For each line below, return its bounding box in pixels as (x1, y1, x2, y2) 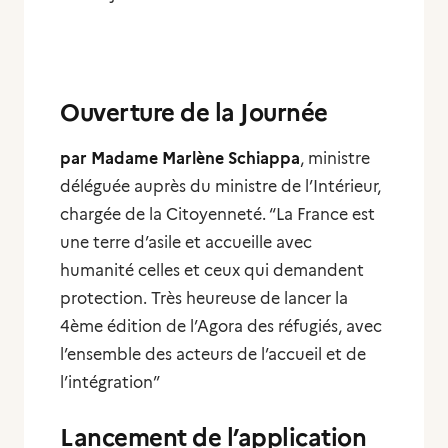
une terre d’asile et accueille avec (60, 233, 312, 252)
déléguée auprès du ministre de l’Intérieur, (60, 177, 381, 196)
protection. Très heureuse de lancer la (60, 289, 348, 308)
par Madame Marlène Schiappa (60, 149, 300, 168)
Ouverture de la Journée (60, 98, 339, 127)
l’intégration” (60, 373, 160, 392)
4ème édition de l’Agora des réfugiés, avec (60, 317, 382, 336)
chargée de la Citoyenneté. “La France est (60, 205, 375, 224)
